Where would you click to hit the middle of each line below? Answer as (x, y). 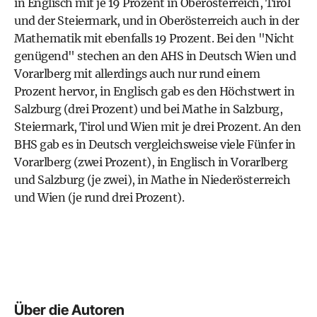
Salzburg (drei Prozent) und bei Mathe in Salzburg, (148, 109)
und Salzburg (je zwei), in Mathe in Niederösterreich (152, 180)
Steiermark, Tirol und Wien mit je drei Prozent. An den (157, 127)
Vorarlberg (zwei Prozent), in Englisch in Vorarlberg (151, 162)
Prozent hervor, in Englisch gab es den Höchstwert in (154, 91)
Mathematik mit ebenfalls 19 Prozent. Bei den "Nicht (154, 38)
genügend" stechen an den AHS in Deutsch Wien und (155, 56)
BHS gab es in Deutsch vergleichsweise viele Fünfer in (155, 144)
